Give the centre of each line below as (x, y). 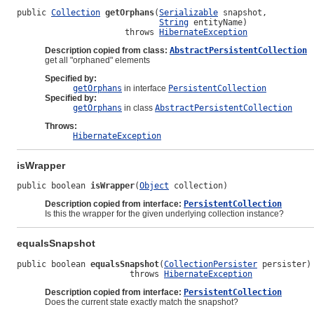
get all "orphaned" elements (97, 61)
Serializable (189, 13)
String (174, 23)
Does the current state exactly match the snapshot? (142, 302)
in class (138, 108)
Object (154, 186)
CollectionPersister (211, 264)
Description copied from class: (107, 51)
